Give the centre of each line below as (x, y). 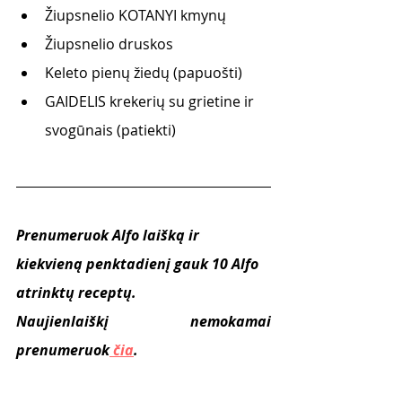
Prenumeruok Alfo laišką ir (109, 235)
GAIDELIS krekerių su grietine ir (151, 101)
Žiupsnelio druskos (109, 44)
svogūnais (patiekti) (110, 130)
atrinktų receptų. (76, 293)
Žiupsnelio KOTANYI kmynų (135, 15)
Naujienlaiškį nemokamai (144, 321)
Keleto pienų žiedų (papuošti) (144, 73)
